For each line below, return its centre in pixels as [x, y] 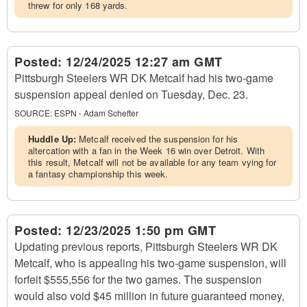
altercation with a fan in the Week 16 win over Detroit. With [147, 150]
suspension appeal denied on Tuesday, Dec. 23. [131, 94]
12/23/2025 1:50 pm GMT [141, 230]
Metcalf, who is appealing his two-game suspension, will [150, 263]
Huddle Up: [54, 139]
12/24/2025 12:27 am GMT [144, 62]
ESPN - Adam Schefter [96, 113]
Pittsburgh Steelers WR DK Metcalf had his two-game [144, 78]
